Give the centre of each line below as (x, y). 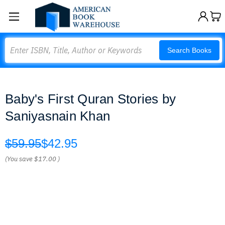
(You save (19, 159)
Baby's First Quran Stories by (91, 99)
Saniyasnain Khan (58, 116)
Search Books (189, 50)
